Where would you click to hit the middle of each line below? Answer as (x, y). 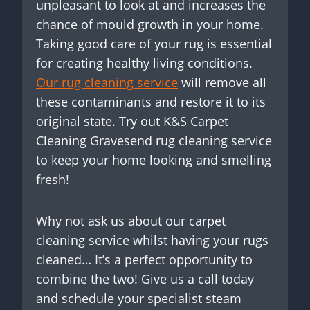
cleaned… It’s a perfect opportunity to (144, 260)
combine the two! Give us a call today (145, 279)
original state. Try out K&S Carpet (132, 121)
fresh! (53, 180)
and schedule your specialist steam (139, 299)
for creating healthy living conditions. (144, 63)
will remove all (222, 83)
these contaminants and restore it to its (151, 102)
